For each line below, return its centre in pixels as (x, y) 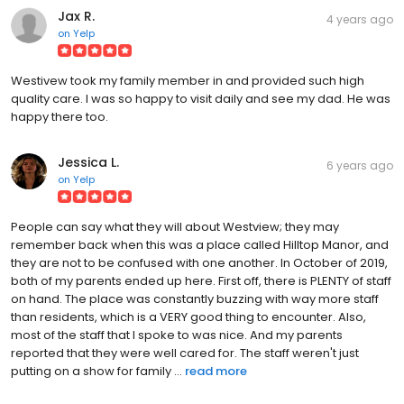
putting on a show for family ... (96, 371)
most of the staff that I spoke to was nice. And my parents (177, 335)
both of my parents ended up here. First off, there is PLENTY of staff (201, 280)
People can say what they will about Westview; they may (175, 226)
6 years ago (360, 165)
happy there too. (60, 116)
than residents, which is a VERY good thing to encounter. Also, (188, 317)
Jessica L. (88, 162)
